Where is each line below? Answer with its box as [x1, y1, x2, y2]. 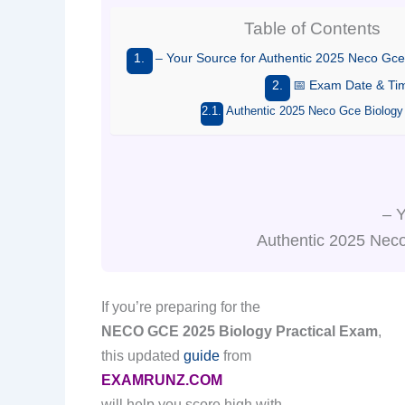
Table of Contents [243, 19, 381, 39]
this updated [101, 347, 184, 363]
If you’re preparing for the [101, 298, 260, 315]
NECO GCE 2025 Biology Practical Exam [101, 323, 378, 339]
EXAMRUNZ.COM [101, 372, 222, 388]
